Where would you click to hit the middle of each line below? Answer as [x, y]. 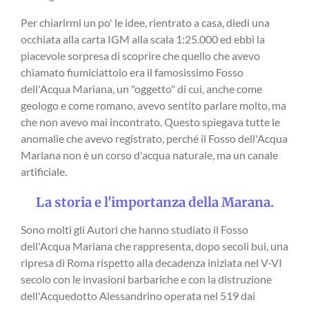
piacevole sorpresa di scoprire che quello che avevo [140, 56]
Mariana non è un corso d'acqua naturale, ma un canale [149, 155]
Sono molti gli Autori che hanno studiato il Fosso [134, 230]
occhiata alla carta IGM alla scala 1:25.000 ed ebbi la [143, 39]
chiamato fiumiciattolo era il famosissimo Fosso [132, 72]
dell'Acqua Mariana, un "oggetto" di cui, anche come [141, 89]
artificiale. [44, 172]
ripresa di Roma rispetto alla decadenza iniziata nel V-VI [151, 263]
